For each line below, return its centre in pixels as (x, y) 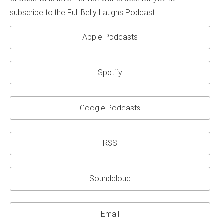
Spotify (110, 72)
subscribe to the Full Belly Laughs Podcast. (83, 12)
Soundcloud (110, 178)
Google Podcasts (110, 108)
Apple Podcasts (110, 37)
